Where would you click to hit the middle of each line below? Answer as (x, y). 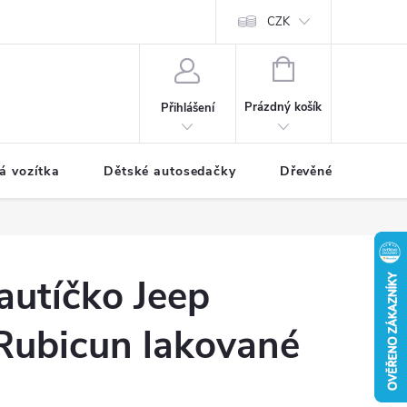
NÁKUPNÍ (319, 67)
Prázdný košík (283, 107)
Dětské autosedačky (170, 171)
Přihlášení (187, 108)
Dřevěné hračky (330, 171)
